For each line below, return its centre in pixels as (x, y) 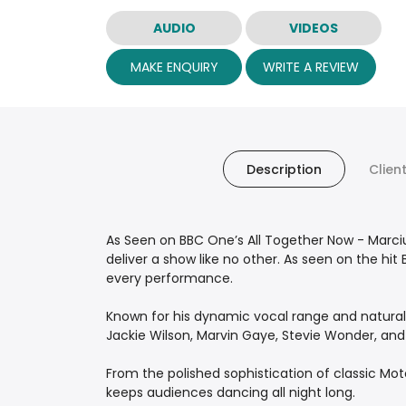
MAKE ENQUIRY (174, 67)
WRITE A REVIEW (311, 67)
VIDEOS (314, 28)
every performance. (169, 279)
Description (284, 170)
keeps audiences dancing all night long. (231, 393)
